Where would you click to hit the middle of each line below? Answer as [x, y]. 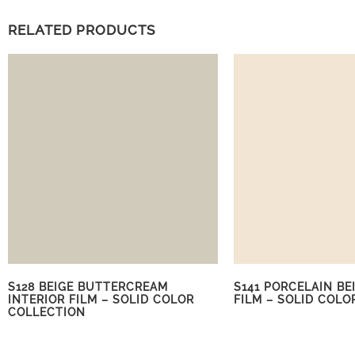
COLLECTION [47, 312]
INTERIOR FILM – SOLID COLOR [101, 299]
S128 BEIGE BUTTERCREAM [88, 286]
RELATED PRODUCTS [82, 30]
